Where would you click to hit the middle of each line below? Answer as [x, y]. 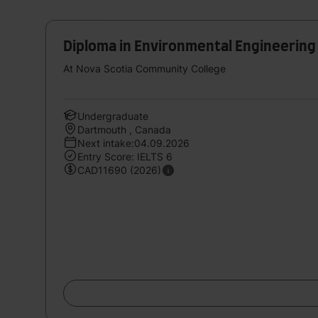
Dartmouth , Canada [124, 129]
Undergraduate [113, 116]
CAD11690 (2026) [119, 170]
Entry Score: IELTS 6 [125, 156]
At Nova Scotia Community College [144, 68]
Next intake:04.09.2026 [133, 143]
